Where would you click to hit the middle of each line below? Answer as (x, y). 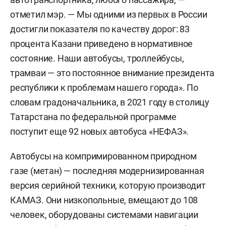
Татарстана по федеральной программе (94, 117)
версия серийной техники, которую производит (108, 186)
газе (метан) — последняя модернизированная (107, 171)
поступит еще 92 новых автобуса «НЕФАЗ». (100, 132)
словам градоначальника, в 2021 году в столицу (110, 102)
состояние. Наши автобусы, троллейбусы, (97, 59)
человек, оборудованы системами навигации (104, 215)
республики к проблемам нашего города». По (104, 88)
